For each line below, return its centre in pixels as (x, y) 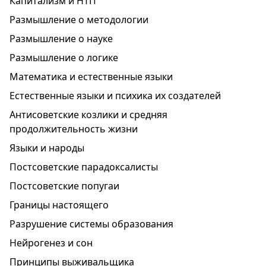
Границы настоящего (59, 205)
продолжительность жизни (74, 129)
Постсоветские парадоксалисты (84, 167)
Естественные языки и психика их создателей (115, 96)
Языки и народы (47, 148)
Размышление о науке (61, 39)
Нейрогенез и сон (51, 243)
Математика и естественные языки (91, 77)
